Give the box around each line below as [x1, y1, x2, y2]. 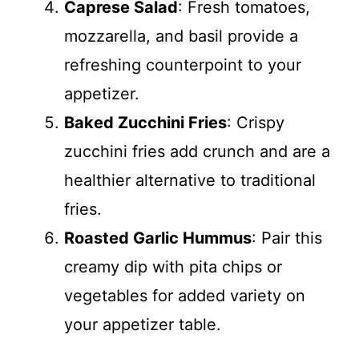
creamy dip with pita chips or [64, 257, 282, 276]
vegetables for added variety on [64, 286, 305, 305]
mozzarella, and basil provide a [64, 26, 298, 46]
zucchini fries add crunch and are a [64, 142, 330, 161]
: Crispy [227, 113, 284, 132]
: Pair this [252, 228, 322, 248]
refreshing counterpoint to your [64, 55, 301, 75]
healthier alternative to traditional [64, 171, 316, 190]
